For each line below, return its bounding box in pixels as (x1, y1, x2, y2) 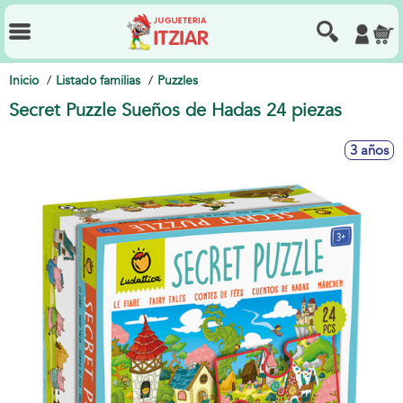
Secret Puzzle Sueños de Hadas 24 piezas (9, 98, 342, 122)
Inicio (9, 72, 39, 89)
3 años (350, 141, 389, 159)
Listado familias (56, 72, 140, 89)
